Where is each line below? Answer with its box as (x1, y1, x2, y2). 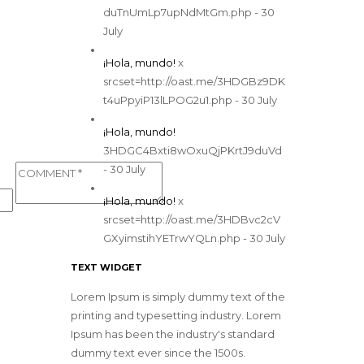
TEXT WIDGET (70, 262, 142, 274)
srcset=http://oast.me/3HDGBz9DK (102, 74, 285, 88)
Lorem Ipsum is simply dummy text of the (70, 289, 285, 303)
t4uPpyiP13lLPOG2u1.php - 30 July (102, 93, 277, 106)
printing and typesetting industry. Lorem (70, 308, 281, 322)
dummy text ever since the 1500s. (70, 345, 245, 359)
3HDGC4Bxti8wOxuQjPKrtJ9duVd (102, 143, 282, 157)
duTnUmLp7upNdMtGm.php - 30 (102, 5, 275, 19)
